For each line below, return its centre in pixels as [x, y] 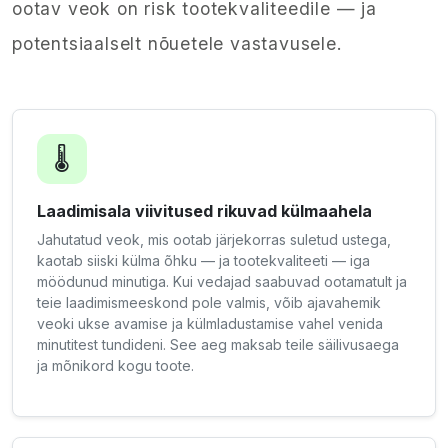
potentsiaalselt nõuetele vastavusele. [177, 43]
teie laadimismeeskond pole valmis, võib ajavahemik [209, 302]
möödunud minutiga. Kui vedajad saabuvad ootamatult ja [222, 281]
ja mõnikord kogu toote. [115, 365]
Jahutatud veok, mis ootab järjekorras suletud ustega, [214, 239]
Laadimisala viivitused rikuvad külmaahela [204, 211]
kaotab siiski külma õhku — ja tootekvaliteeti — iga [203, 260]
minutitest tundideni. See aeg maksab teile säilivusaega [218, 344]
